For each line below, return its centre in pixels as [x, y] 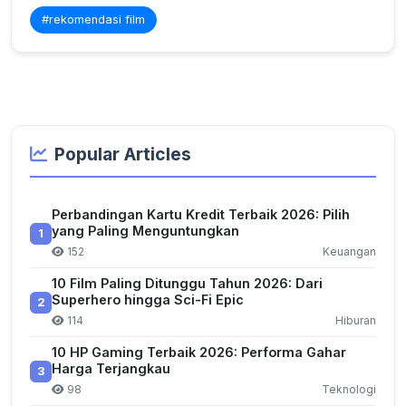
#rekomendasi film [93, 19]
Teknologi [349, 389]
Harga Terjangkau [111, 368]
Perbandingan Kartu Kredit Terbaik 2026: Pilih [201, 214]
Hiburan [356, 320]
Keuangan [349, 251]
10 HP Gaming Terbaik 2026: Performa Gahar [199, 352]
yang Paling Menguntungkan [145, 231]
